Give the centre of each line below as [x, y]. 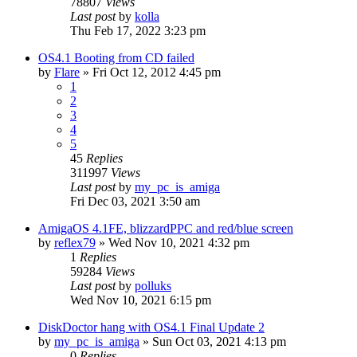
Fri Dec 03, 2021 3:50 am [135, 201]
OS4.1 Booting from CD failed [116, 57]
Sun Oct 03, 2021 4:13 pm [219, 341]
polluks [153, 285]
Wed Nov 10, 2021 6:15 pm [141, 300]
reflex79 [75, 242]
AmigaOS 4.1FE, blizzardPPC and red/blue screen [166, 228]
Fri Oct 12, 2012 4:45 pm [157, 72]
